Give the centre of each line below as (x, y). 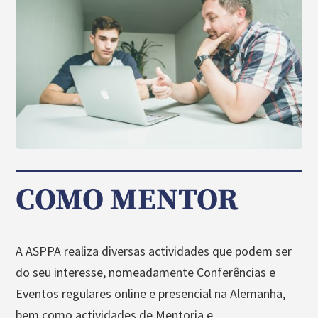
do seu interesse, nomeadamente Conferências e (146, 272)
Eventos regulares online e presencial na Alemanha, (151, 293)
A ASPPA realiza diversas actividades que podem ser (154, 251)
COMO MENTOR (127, 200)
